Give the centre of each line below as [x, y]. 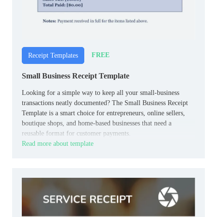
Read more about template [58, 143]
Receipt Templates [53, 55]
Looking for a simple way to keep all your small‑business [101, 93]
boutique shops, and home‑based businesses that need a [97, 123]
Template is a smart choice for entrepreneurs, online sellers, [103, 113]
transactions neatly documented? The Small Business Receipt [105, 103]
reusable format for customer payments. [76, 133]
